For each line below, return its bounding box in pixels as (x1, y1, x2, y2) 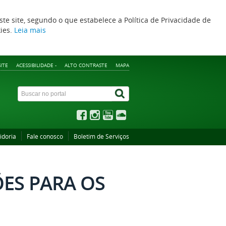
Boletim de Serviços (74, 132, 129, 141)
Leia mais (14, 25, 46, 35)
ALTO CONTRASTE (64, 62, 107, 69)
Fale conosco (27, 132, 63, 141)
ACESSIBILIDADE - (16, 62, 56, 69)
